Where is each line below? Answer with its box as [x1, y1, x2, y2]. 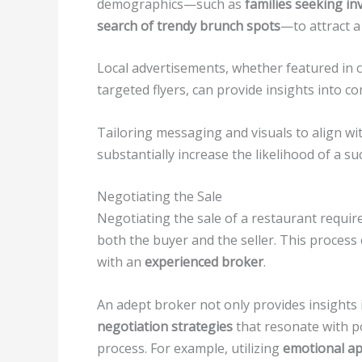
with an [97, 253, 145, 271]
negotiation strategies [97, 318, 233, 336]
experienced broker [145, 253, 263, 271]
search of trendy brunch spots [97, 16, 280, 35]
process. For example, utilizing [97, 339, 283, 358]
